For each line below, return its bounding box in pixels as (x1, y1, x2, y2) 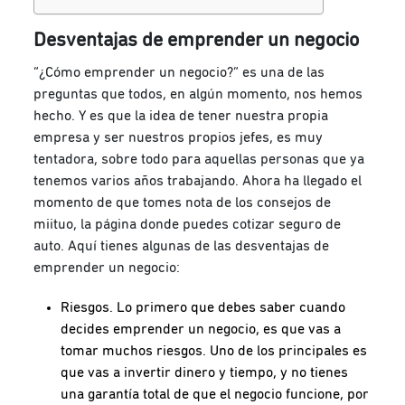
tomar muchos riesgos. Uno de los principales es (61, 343, 368, 358)
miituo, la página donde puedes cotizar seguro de (33, 216, 342, 231)
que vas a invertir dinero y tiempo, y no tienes (61, 364, 349, 380)
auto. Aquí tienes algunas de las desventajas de (33, 238, 330, 253)
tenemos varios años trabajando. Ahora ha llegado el (33, 173, 363, 188)
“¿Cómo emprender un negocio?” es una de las (33, 64, 325, 80)
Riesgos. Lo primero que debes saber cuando (61, 299, 346, 315)
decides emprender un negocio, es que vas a (61, 321, 342, 336)
